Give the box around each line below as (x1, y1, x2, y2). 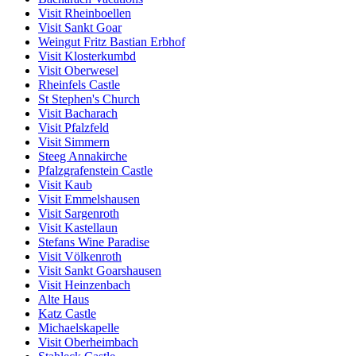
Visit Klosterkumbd (38, 49, 136, 64)
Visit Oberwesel (38, 64, 118, 78)
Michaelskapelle (38, 321, 119, 335)
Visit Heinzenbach (38, 278, 130, 292)
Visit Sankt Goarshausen (38, 264, 161, 278)
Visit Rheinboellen (38, 6, 131, 21)
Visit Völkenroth (38, 250, 122, 264)
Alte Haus (38, 292, 89, 307)
